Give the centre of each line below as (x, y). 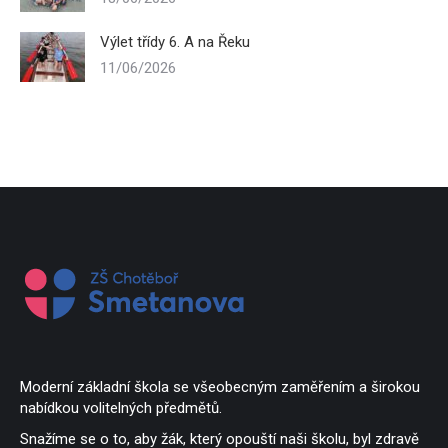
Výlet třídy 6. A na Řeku (175, 42)
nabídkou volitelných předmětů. (121, 408)
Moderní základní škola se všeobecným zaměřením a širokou (220, 387)
